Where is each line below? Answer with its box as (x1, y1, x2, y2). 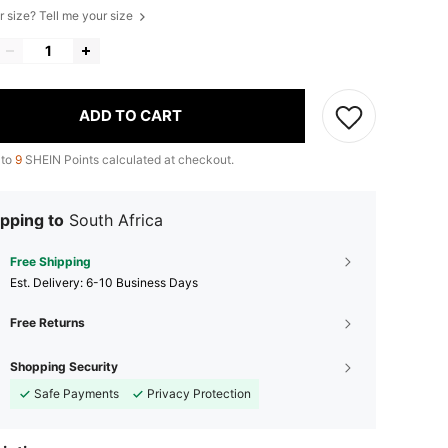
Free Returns (10, 314, 85, 330)
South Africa (69, 209, 163, 230)
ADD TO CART (79, 106, 182, 126)
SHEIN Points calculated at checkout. (22, 151, 234, 167)
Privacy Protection (147, 385, 251, 401)
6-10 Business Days (86, 274, 198, 290)
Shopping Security (10, 358, 118, 374)
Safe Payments (34, 385, 119, 401)
